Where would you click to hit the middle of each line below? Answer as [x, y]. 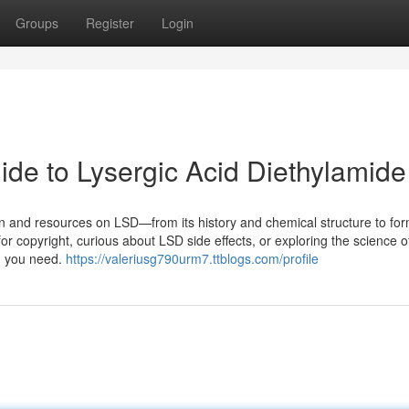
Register [110, 23]
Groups [37, 23]
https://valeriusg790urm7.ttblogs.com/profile [192, 258]
